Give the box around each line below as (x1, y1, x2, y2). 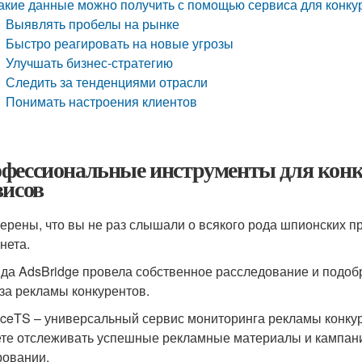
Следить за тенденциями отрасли (6, 73, 208, 91)
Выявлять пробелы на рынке (6, 15, 180, 33)
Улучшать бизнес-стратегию (6, 53, 174, 72)
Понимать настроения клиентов (6, 92, 198, 111)
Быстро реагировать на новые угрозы (6, 34, 234, 53)
